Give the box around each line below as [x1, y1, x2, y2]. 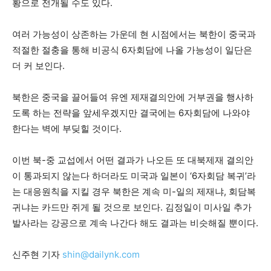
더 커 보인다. [12, 60, 65, 71]
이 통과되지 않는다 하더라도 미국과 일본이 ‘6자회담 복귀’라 [12, 170, 256, 181]
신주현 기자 [12, 249, 62, 260]
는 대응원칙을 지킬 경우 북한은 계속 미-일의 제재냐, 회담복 [12, 186, 256, 197]
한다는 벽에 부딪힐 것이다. [12, 123, 122, 134]
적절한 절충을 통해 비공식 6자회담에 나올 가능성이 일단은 [12, 44, 252, 56]
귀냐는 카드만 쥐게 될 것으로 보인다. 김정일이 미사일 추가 [12, 201, 252, 213]
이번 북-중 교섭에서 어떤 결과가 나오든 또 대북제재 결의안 [12, 154, 253, 166]
